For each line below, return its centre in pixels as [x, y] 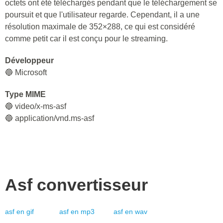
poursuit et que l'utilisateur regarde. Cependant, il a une [102, 15]
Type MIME [25, 94]
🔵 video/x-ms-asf [36, 106]
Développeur [29, 60]
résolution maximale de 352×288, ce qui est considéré [100, 27]
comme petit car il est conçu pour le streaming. [86, 39]
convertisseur [92, 185]
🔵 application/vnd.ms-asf [50, 118]
